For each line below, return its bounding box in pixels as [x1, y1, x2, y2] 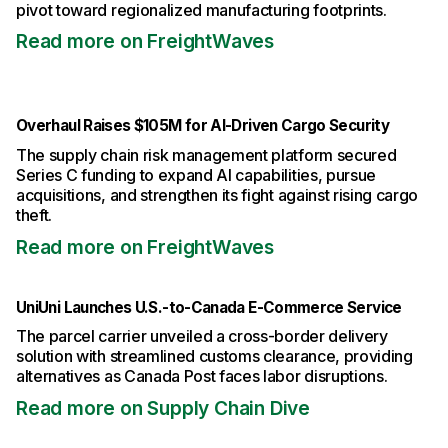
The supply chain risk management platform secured [16, 144, 397, 165]
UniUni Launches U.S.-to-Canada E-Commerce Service [16, 297, 402, 317]
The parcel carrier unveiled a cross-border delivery [16, 326, 388, 347]
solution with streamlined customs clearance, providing [16, 346, 413, 367]
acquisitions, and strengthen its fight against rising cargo [16, 184, 419, 205]
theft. [16, 204, 53, 225]
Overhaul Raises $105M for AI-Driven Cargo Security [16, 116, 389, 136]
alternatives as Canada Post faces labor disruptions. [16, 366, 388, 387]
